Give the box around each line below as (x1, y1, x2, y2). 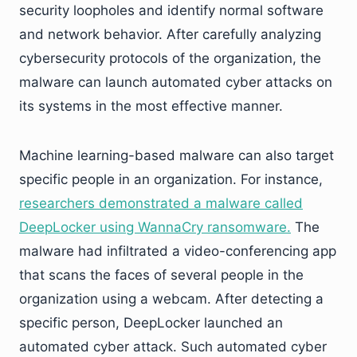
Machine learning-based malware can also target (19, 147, 334, 163)
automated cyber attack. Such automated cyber (19, 339, 327, 355)
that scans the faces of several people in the (19, 267, 304, 283)
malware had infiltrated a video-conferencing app (19, 243, 336, 259)
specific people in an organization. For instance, (19, 171, 323, 187)
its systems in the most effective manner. (19, 98, 283, 114)
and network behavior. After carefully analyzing (19, 26, 321, 42)
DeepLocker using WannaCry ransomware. (19, 219, 291, 235)
